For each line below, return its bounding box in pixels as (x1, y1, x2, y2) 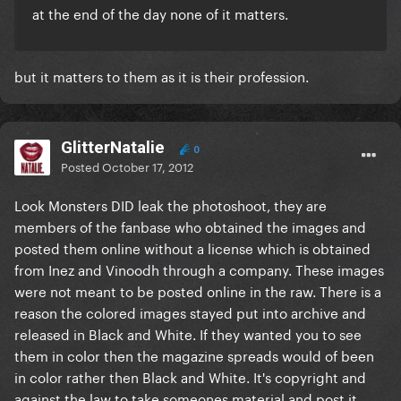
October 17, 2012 (102, 157, 193, 175)
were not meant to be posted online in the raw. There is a (14, 279, 381, 302)
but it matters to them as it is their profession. (14, 64, 309, 87)
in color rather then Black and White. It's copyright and (14, 365, 366, 388)
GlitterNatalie (61, 137, 165, 158)
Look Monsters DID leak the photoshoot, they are (14, 193, 327, 216)
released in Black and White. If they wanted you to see (14, 322, 362, 345)
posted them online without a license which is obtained (14, 236, 371, 259)
